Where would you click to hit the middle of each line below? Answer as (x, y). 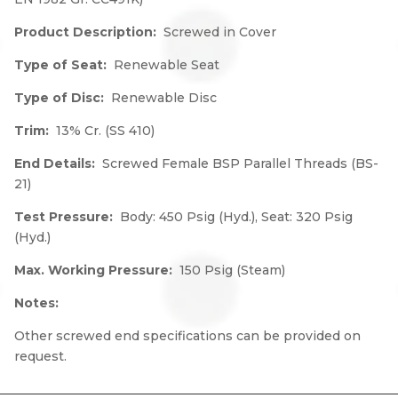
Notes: (36, 303)
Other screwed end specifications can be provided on (187, 336)
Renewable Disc (164, 98)
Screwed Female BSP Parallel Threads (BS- (240, 163)
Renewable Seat (167, 65)
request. (40, 356)
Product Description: (89, 32)
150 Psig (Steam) (232, 270)
